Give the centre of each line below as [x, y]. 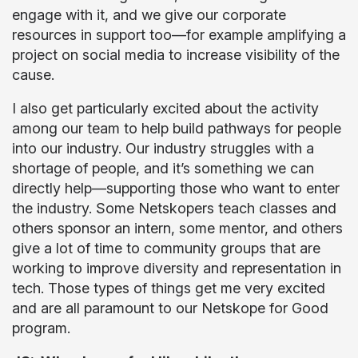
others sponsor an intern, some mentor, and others [177, 228]
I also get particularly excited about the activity [165, 108]
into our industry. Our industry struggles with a [163, 148]
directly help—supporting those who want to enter [176, 188]
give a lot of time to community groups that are [166, 248]
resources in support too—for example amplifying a [179, 35]
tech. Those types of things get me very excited [169, 288]
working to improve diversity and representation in [177, 268]
